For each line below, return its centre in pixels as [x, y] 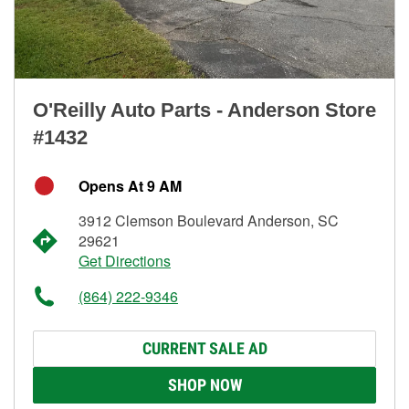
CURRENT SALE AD [204, 348]
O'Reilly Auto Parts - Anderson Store [204, 110]
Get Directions [125, 260]
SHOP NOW [204, 384]
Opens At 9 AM [130, 185]
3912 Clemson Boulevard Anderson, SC [209, 220]
